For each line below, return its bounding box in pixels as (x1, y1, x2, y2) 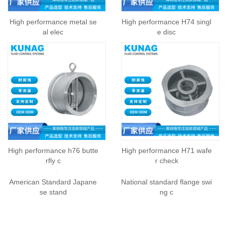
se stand (39, 188, 67, 196)
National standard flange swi (121, 178, 212, 186)
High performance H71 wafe (121, 146, 212, 155)
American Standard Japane (9, 178, 97, 186)
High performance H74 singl (122, 18, 211, 26)
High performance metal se (9, 18, 97, 26)
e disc (157, 28, 176, 36)
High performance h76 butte (8, 146, 98, 155)
